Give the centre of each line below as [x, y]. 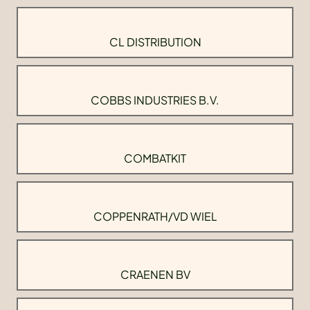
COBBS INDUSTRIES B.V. [155, 100]
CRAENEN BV [155, 275]
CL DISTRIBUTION [155, 42]
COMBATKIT [155, 158]
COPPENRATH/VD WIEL [155, 217]
